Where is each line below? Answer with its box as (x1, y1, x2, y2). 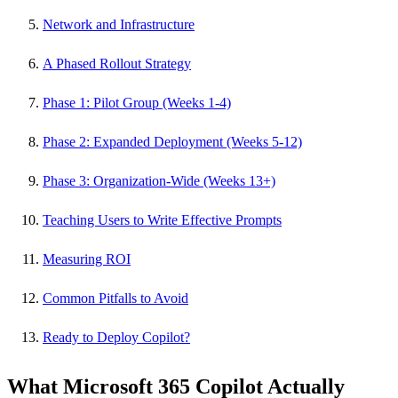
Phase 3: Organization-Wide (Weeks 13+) (43, 173, 275, 189)
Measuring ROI (43, 251, 131, 267)
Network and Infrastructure (43, 17, 195, 33)
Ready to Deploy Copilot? (43, 330, 190, 346)
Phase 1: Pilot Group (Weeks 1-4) (43, 95, 231, 111)
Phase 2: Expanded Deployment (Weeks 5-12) (43, 134, 302, 150)
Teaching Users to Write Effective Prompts (43, 212, 282, 228)
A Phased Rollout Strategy (43, 56, 191, 72)
